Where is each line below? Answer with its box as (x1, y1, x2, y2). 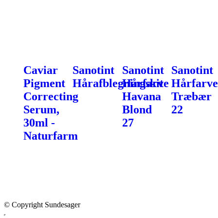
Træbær (171, 90, 212, 103)
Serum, (23, 103, 59, 116)
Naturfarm (23, 129, 78, 142)
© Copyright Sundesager (4, 200, 80, 209)
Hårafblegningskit (73, 76, 164, 90)
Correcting (23, 90, 78, 103)
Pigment (23, 76, 65, 90)
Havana (122, 90, 161, 103)
